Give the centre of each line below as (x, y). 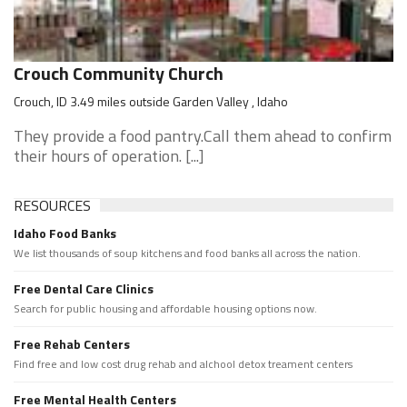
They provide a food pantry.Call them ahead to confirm (203, 136)
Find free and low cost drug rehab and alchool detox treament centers (183, 364)
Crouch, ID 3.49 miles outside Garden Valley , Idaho (151, 101)
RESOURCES (52, 205)
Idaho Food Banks (65, 233)
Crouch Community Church (119, 73)
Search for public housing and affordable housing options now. (165, 308)
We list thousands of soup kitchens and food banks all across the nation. (187, 253)
